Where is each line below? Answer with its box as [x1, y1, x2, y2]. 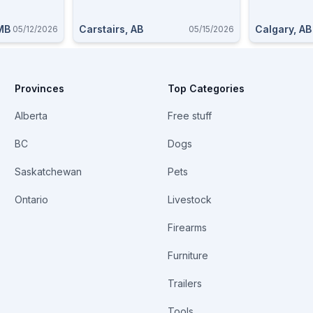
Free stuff [167, 110, 212, 122]
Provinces [15, 82, 65, 94]
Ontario [15, 194, 49, 205]
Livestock [167, 194, 212, 205]
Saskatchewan [15, 166, 82, 177]
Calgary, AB [255, 23, 312, 35]
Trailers [167, 277, 202, 289]
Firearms [167, 221, 207, 233]
